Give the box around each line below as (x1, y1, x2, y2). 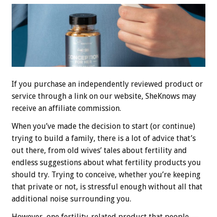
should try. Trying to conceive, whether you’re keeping (12, 170, 201, 180)
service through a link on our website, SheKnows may (12, 92, 196, 101)
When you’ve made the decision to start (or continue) (12, 122, 195, 131)
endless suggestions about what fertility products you (12, 158, 201, 168)
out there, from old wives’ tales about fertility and (12, 146, 187, 155)
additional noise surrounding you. (12, 194, 131, 204)
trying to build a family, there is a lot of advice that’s (12, 134, 196, 143)
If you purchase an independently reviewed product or (12, 79, 203, 89)
